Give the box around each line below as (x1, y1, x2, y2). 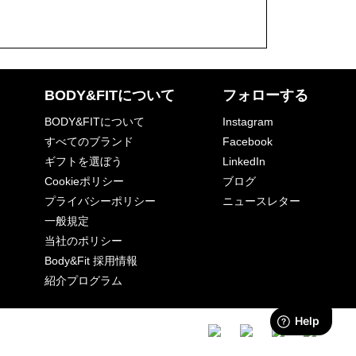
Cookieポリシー (44, 174, 124, 188)
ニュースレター (222, 194, 300, 207)
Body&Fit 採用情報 (44, 253, 137, 267)
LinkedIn (222, 154, 265, 168)
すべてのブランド (44, 134, 133, 148)
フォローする (222, 87, 308, 103)
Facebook (222, 134, 273, 148)
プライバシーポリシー (44, 194, 156, 207)
